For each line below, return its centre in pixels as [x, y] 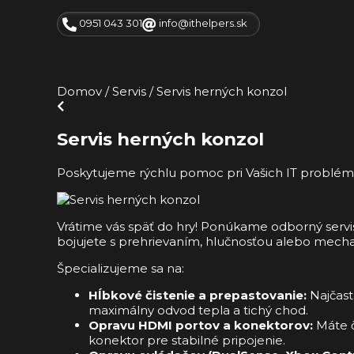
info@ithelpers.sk [202, 23]
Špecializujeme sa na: [121, 268]
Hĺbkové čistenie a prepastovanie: [198, 295]
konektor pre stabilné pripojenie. [187, 340]
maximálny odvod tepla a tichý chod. [198, 310]
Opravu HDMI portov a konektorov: [201, 325]
